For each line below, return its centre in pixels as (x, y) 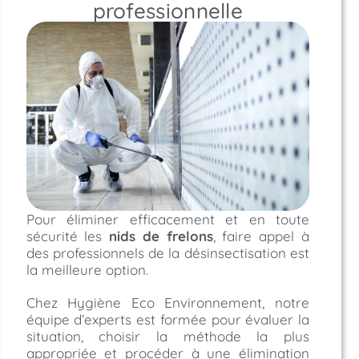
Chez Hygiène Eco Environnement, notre (167, 303)
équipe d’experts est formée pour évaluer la (167, 320)
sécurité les (68, 236)
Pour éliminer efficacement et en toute (167, 220)
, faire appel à (261, 236)
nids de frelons (161, 236)
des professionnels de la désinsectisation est (167, 253)
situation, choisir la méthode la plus (167, 337)
